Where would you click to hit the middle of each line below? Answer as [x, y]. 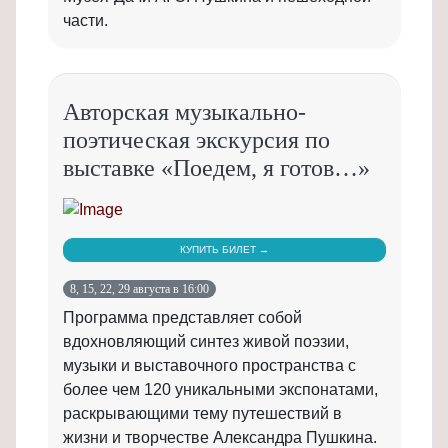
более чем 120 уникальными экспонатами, [220, 389]
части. [85, 20]
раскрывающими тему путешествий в [202, 413]
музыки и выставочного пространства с [209, 365]
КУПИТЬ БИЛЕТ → [224, 249]
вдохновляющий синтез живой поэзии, [206, 341]
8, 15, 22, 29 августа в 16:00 [140, 289]
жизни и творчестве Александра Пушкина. [220, 437]
